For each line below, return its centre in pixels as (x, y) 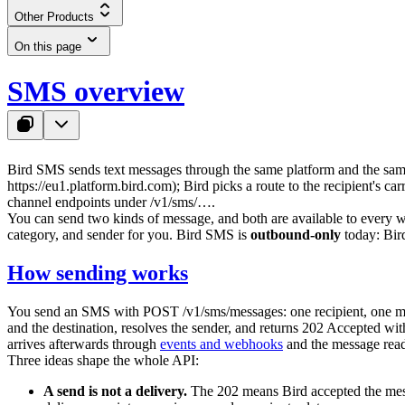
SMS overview (96, 92)
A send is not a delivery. (115, 391)
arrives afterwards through (84, 344)
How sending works (98, 273)
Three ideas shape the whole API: (103, 360)
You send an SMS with (75, 311)
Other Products (54, 17)
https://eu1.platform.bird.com (89, 185)
